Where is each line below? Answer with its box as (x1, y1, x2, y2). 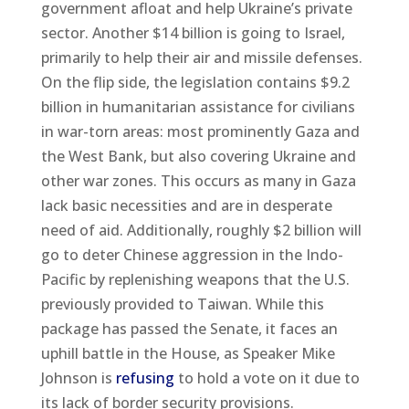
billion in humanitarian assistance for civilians (40, 96, 355, 117)
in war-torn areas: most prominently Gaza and (40, 121, 360, 142)
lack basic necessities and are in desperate (40, 194, 332, 215)
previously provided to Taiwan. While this (40, 293, 324, 314)
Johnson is (40, 367, 112, 388)
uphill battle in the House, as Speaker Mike (40, 342, 335, 363)
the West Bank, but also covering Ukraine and (40, 145, 356, 166)
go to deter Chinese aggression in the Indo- (40, 244, 343, 265)
